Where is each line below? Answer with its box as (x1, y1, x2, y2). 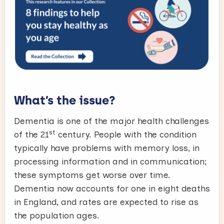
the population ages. (14, 210, 99, 220)
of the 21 (14, 129, 49, 139)
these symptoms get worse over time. (14, 170, 170, 180)
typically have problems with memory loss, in (14, 143, 199, 153)
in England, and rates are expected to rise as (14, 197, 198, 207)
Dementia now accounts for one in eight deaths (14, 183, 210, 193)
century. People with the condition (55, 129, 196, 139)
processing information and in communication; (14, 156, 206, 166)
